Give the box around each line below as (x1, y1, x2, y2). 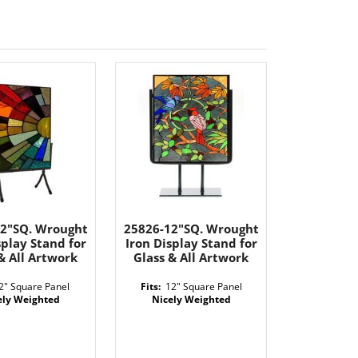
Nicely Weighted (151, 292, 231, 306)
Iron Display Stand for (125, 235, 257, 251)
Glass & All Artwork (133, 249, 249, 265)
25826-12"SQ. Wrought (123, 221, 259, 237)
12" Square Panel (165, 280, 242, 293)
